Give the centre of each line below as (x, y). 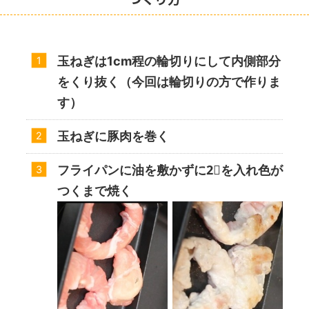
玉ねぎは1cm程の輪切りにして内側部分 (169, 61)
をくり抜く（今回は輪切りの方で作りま (169, 82)
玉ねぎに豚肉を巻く (113, 137)
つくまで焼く (94, 191)
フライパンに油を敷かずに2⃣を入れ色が (170, 170)
